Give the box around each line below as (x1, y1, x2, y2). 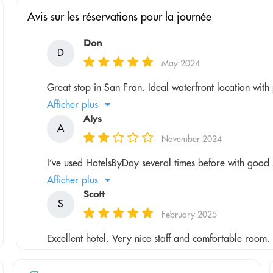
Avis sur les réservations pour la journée (27, 9, 212, 24)
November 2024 (161, 133, 222, 144)
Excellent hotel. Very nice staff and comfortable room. (47, 232, 271, 244)
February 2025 (161, 208, 218, 220)
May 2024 (161, 57, 200, 69)
